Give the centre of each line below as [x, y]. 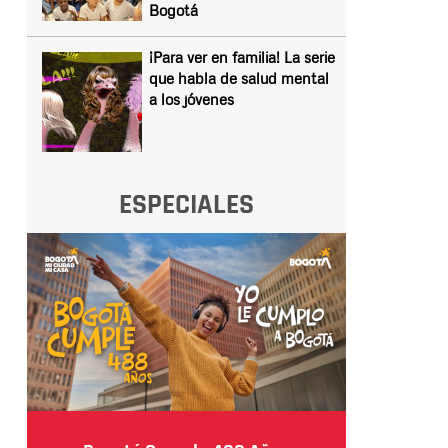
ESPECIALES [186, 205]
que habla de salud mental [238, 78]
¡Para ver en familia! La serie [241, 57]
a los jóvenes [191, 99]
